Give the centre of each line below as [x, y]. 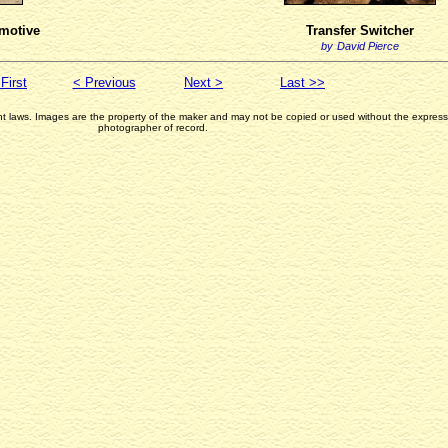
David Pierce [367, 46]
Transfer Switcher [359, 30]
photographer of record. [153, 127]
